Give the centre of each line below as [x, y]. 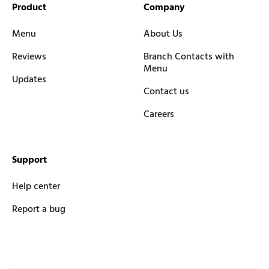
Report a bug [39, 209]
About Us [163, 34]
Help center [36, 186]
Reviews [29, 57]
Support [29, 160]
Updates [29, 80]
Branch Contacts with [189, 57]
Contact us [166, 92]
